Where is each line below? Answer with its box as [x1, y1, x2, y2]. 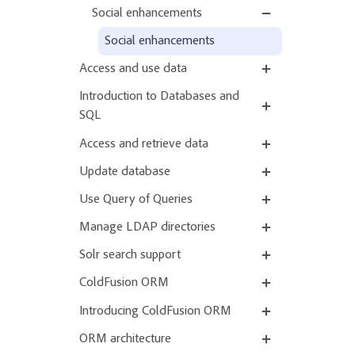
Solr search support [79, 249, 181, 262]
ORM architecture [79, 332, 171, 345]
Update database [79, 165, 170, 178]
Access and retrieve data [79, 137, 208, 151]
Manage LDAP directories [79, 221, 216, 235]
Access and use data [79, 63, 187, 76]
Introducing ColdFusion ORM [79, 304, 231, 318]
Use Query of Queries [79, 193, 193, 206]
